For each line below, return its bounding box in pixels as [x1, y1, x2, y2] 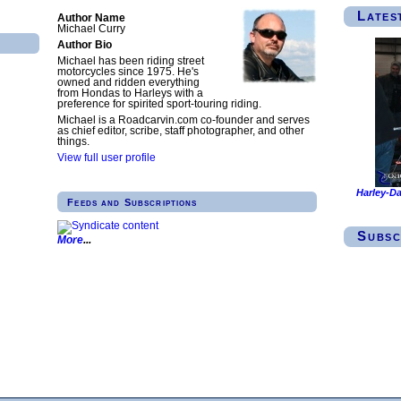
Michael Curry [57, 22, 125, 36]
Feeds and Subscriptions [67, 196, 198, 208]
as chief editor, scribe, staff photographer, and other [57, 124, 304, 138]
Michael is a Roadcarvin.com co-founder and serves [57, 114, 310, 127]
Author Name [57, 12, 125, 25]
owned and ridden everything [57, 76, 200, 90]
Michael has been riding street [57, 55, 204, 68]
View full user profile [57, 151, 156, 165]
